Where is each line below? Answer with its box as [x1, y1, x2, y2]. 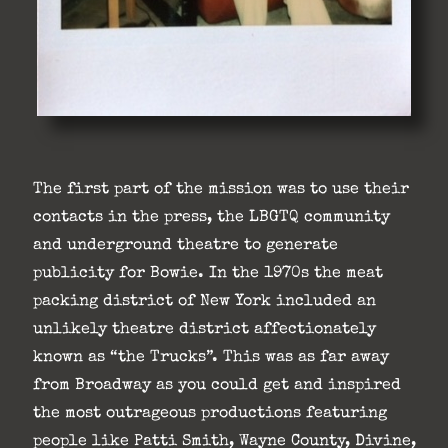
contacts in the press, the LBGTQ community [32, 210, 390, 227]
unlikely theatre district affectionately [32, 322, 376, 339]
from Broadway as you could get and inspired [32, 378, 401, 395]
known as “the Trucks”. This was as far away [32, 350, 389, 367]
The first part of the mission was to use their [32, 182, 409, 199]
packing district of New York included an [32, 294, 376, 311]
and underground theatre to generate [32, 238, 338, 255]
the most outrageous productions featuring [32, 406, 387, 423]
